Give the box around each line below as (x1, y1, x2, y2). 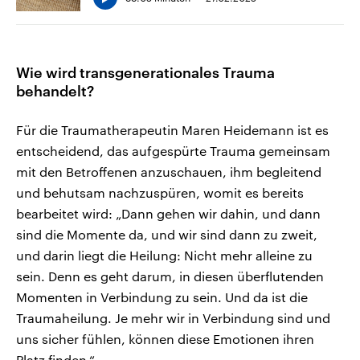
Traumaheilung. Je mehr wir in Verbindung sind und (16, 309, 330, 325)
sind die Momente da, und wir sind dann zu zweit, (16, 226, 317, 242)
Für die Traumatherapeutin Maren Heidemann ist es (16, 121, 329, 137)
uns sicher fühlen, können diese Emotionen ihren (16, 330, 314, 346)
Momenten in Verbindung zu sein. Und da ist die (16, 288, 308, 305)
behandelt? (16, 81, 94, 100)
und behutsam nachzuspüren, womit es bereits (16, 184, 304, 200)
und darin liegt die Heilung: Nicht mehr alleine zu (16, 247, 313, 263)
